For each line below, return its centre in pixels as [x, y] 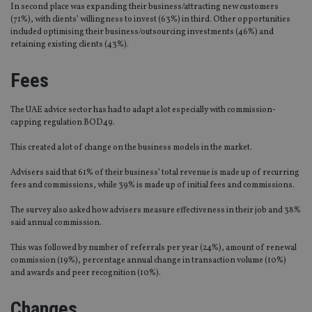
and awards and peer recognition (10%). [86, 273]
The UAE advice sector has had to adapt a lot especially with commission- [143, 110]
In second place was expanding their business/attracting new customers [145, 7]
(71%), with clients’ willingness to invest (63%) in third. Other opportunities [150, 20]
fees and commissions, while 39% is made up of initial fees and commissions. [153, 186]
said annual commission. [56, 223]
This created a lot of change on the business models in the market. [131, 148]
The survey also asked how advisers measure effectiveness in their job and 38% [156, 211]
